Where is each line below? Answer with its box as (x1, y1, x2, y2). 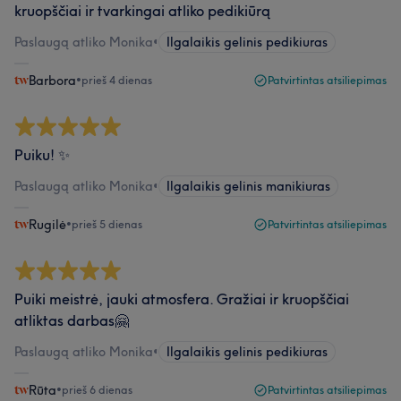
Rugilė (29, 217, 66, 233)
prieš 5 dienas (72, 218, 142, 231)
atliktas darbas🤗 (14, 311, 129, 329)
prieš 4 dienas (81, 73, 152, 87)
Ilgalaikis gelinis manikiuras (166, 178, 330, 194)
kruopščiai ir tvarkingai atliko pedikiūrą (14, 2, 270, 20)
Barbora (29, 73, 76, 89)
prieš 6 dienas (62, 383, 132, 397)
